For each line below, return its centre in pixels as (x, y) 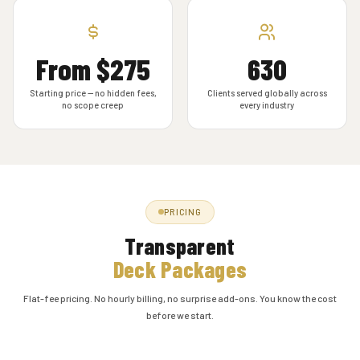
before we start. (180, 315)
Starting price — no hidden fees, (93, 92)
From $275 (93, 68)
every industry (267, 104)
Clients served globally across (267, 92)
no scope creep (93, 104)
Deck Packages (180, 269)
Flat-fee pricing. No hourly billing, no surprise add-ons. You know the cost (180, 298)
